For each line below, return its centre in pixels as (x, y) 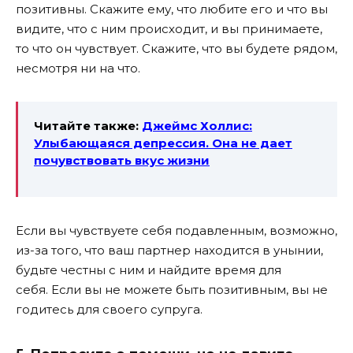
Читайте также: (88, 125)
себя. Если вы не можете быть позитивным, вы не (172, 289)
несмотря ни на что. (78, 68)
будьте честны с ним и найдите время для (149, 269)
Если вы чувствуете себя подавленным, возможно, (176, 230)
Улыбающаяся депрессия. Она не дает (163, 143)
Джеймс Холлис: (197, 125)
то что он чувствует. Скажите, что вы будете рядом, (176, 48)
